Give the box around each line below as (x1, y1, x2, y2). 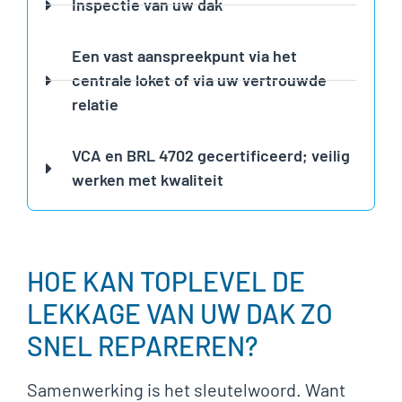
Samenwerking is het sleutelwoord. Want (27, 379, 345, 400)
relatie (71, 94, 118, 114)
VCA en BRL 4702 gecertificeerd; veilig (71, 145, 350, 165)
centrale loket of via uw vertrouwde (71, 70, 327, 90)
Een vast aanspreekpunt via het (71, 46, 297, 66)
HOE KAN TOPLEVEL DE (27, 265, 305, 297)
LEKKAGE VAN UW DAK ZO (27, 297, 333, 329)
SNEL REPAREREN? (27, 329, 258, 362)
